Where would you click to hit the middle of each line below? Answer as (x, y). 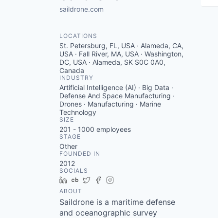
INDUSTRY (76, 78)
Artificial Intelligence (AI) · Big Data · (116, 87)
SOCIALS (74, 171)
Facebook (121, 180)
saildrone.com (82, 9)
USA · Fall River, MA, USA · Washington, (121, 54)
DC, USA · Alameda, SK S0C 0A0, (112, 62)
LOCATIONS (78, 36)
